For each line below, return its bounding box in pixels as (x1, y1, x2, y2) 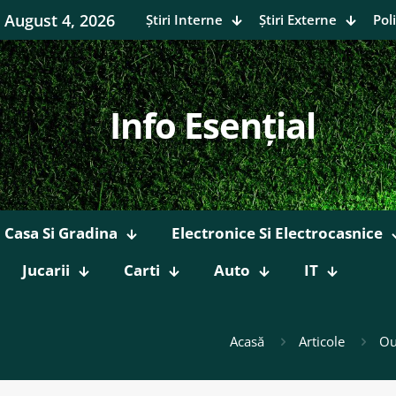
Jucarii (22, 260, 70, 280)
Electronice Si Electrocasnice (171, 223, 383, 243)
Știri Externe (259, 11, 337, 28)
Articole (299, 332, 345, 350)
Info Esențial (109, 100, 316, 149)
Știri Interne (146, 11, 223, 28)
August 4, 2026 (4, 9, 115, 31)
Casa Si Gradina (4, 223, 118, 243)
